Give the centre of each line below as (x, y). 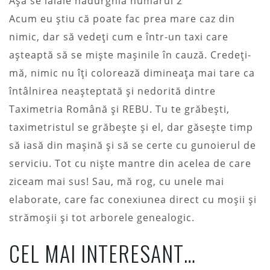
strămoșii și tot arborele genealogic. (102, 217)
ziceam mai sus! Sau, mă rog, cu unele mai (117, 181)
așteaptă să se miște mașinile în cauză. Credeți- (130, 55)
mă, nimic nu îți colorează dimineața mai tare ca (132, 73)
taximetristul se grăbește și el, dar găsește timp (131, 127)
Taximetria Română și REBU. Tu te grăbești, (119, 109)
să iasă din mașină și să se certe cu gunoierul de (133, 145)
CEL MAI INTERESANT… (102, 253)
